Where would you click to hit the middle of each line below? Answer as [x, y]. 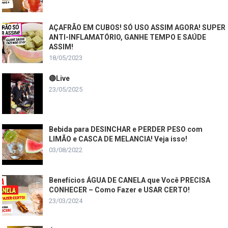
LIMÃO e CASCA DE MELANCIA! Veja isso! [118, 139]
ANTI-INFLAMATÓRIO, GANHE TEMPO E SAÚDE [128, 37]
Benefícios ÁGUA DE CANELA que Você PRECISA [130, 180]
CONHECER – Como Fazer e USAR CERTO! [120, 190]
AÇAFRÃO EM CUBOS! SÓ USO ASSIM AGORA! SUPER [137, 27]
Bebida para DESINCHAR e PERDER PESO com [126, 129]
